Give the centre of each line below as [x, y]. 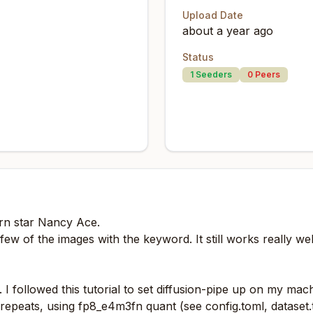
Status [198, 57]
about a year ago [228, 31]
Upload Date [213, 15]
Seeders [213, 74]
